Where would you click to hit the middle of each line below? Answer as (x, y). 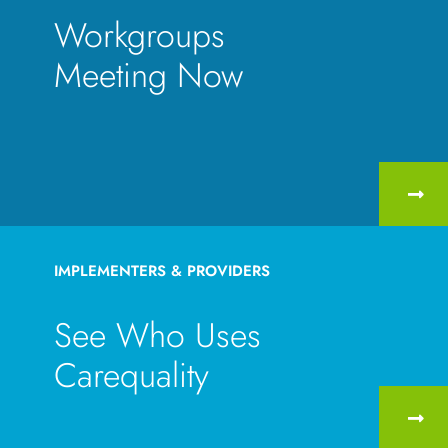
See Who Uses (157, 335)
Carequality (131, 375)
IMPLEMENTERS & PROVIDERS (162, 270)
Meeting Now (148, 75)
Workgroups (139, 35)
